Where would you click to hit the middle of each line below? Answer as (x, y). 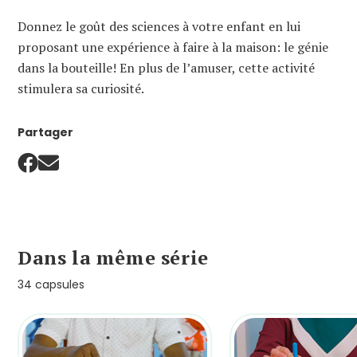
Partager (45, 133)
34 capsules (51, 285)
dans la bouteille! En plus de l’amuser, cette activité (166, 68)
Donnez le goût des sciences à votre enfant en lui (159, 27)
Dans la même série (113, 258)
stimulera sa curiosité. (81, 89)
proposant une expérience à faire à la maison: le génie (173, 47)
